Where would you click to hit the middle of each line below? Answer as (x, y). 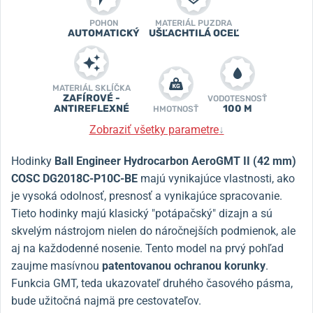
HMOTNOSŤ (176, 109)
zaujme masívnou (57, 265)
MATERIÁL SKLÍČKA (92, 88)
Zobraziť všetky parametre (154, 129)
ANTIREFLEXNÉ (92, 108)
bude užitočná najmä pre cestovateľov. (106, 300)
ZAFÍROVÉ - (92, 98)
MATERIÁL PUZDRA (194, 23)
